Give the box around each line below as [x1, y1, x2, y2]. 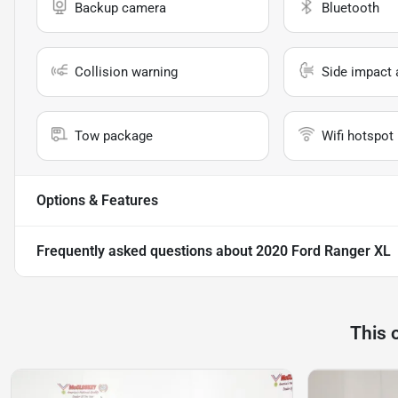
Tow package [75, 128, 153, 145]
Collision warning [75, 64, 178, 81]
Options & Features [36, 192, 158, 210]
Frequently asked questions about [36, 243, 256, 260]
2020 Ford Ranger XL [256, 243, 391, 260]
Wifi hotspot [321, 128, 394, 145]
